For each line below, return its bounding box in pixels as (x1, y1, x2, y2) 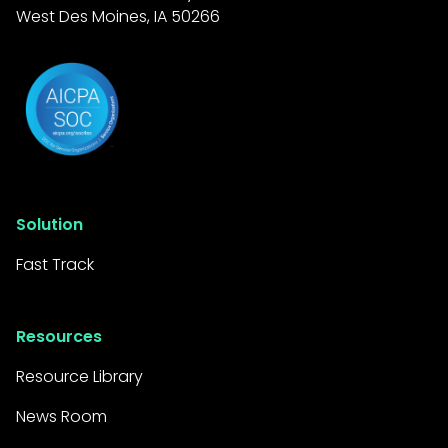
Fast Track (15, 253, 94, 277)
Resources (15, 325, 102, 349)
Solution (15, 213, 83, 237)
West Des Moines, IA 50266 (15, 5, 220, 29)
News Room (15, 405, 107, 429)
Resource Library (15, 365, 143, 389)
